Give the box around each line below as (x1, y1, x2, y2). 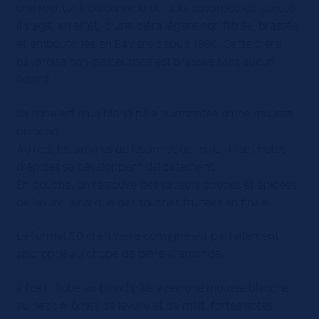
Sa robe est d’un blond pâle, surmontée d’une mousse (16, 105, 293, 121)
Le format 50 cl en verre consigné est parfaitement (16, 229, 279, 244)
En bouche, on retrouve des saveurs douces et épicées (16, 177, 297, 192)
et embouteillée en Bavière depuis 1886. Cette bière (16, 36, 281, 52)
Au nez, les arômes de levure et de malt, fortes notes (16, 141, 286, 157)
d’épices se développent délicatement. (16, 159, 216, 174)
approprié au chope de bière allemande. (16, 246, 224, 262)
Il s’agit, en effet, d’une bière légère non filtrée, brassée (16, 19, 299, 34)
